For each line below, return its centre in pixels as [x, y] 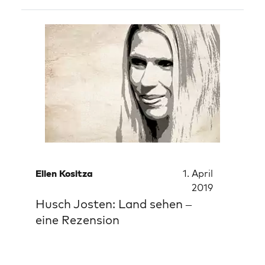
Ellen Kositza [64, 173]
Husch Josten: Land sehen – [114, 204]
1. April [198, 173]
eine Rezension [77, 220]
